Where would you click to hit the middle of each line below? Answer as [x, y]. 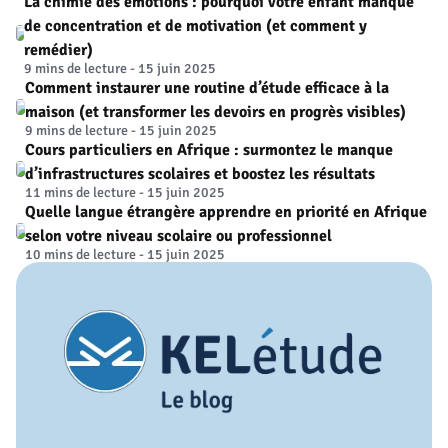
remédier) [59, 50]
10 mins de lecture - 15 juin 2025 [125, 255]
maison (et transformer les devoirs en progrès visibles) [215, 112]
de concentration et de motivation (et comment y [196, 26]
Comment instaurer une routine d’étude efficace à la [206, 88]
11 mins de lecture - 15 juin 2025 [125, 193]
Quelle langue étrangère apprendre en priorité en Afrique [226, 212]
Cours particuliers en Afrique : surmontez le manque [209, 150]
